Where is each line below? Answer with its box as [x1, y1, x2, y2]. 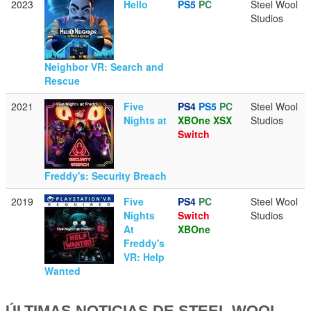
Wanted [44, 263, 81, 278]
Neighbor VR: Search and [44, 59, 165, 74]
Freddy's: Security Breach [44, 168, 167, 183]
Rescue [44, 73, 81, 87]
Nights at [124, 112, 167, 127]
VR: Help [124, 249, 165, 264]
